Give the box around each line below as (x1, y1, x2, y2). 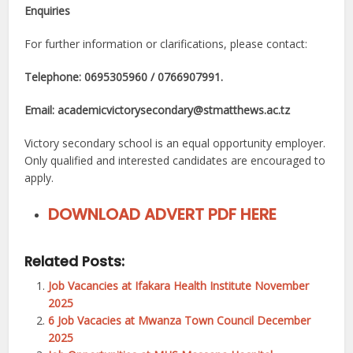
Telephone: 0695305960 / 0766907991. (24, 69, 224, 85)
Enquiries (24, 3, 71, 19)
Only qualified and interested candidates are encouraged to (24, 153, 326, 169)
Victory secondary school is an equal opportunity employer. (24, 136, 326, 151)
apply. (24, 170, 54, 186)
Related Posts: (24, 252, 125, 272)
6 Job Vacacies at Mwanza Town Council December (48, 313, 311, 329)
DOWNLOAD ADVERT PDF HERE (48, 203, 277, 226)
